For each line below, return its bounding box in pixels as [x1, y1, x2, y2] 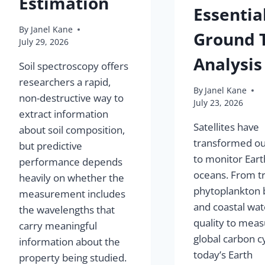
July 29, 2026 [19, 36, 69, 48]
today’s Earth [193, 248, 253, 262]
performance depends [19, 155, 123, 169]
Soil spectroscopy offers [19, 59, 129, 73]
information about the [19, 235, 121, 249]
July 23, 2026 [193, 97, 244, 109]
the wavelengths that [19, 203, 115, 217]
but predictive [19, 139, 83, 153]
